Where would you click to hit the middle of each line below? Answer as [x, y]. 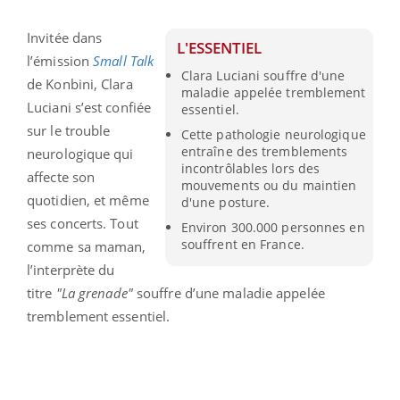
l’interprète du [71, 269]
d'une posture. [225, 202]
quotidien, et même [88, 200]
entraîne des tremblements [264, 151]
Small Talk [124, 60]
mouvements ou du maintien [269, 185]
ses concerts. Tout [83, 223]
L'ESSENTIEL [220, 47]
